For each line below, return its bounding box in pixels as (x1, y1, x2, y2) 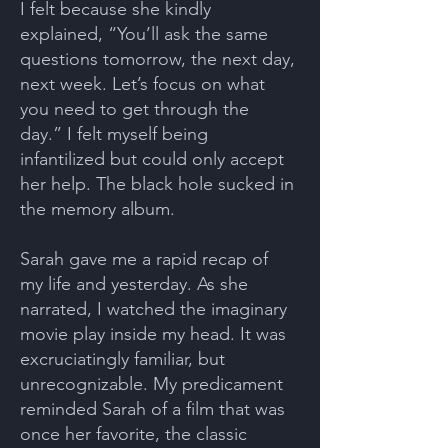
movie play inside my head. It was (20, 323, 286, 345)
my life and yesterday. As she (20, 273, 248, 295)
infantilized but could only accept (20, 148, 284, 170)
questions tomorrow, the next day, (20, 48, 295, 70)
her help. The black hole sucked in (20, 173, 294, 195)
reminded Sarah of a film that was (20, 398, 285, 420)
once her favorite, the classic (20, 423, 247, 445)
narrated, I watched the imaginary (20, 298, 287, 320)
